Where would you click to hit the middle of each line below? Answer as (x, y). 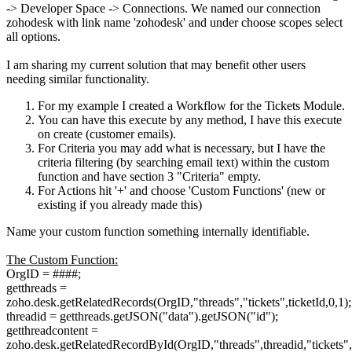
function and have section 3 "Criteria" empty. (149, 177)
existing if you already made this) (120, 205)
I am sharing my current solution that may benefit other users (156, 65)
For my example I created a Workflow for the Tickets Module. (191, 106)
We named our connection (256, 9)
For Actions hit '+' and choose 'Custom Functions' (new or (181, 191)
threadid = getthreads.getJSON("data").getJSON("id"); (142, 317)
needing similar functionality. (78, 79)
